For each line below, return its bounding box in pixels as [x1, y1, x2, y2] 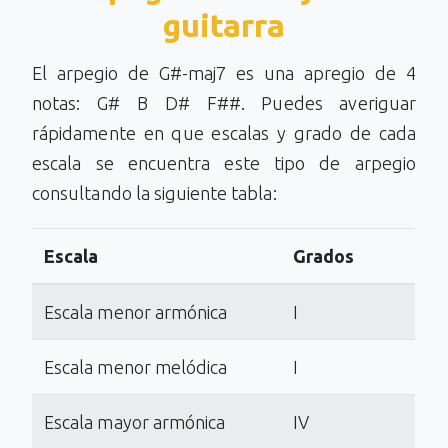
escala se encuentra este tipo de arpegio [32, 153, 416, 173]
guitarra [162, 7, 286, 43]
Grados [293, 246, 355, 266]
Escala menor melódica [44, 357, 228, 377]
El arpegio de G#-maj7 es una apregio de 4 [32, 63, 416, 83]
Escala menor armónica [44, 302, 228, 322]
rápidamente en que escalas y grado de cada [32, 123, 416, 143]
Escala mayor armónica [44, 412, 226, 432]
